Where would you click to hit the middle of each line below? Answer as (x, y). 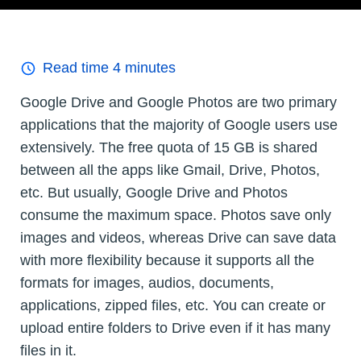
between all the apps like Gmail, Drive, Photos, (170, 170)
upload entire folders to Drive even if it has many (175, 328)
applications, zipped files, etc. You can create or (173, 306)
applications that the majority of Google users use (179, 125)
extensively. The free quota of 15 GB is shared (169, 148)
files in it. (48, 351)
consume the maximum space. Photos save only (176, 216)
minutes (148, 68)
